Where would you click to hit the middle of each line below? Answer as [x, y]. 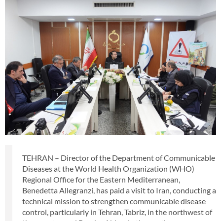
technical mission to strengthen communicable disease [114, 201]
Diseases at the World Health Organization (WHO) [108, 168]
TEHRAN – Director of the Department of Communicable [119, 157]
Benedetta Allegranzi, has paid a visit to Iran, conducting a [119, 190]
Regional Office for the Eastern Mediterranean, [101, 179]
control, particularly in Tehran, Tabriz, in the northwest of [117, 212]
